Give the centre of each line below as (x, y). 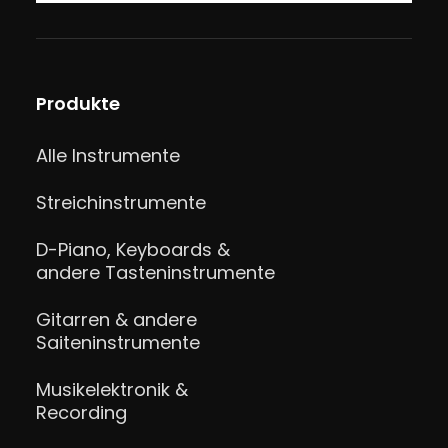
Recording (81, 412)
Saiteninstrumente (117, 342)
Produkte (77, 103)
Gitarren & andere (116, 319)
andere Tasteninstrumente (155, 272)
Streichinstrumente (120, 202)
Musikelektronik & (111, 389)
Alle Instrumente (107, 155)
